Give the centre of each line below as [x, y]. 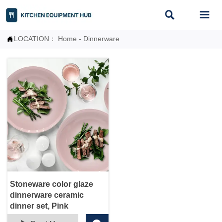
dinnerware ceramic [47, 195]
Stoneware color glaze [52, 184]
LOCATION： [36, 39]
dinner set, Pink [39, 206]
